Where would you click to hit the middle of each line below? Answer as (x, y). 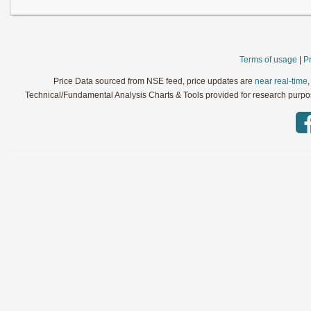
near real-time (281, 81)
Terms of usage (268, 60)
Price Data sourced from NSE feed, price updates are (154, 81)
